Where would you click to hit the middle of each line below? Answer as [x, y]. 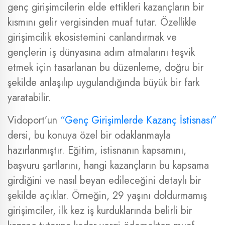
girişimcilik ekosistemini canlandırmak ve [92, 37]
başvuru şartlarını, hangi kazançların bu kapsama [108, 165]
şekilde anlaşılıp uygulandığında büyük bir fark [103, 83]
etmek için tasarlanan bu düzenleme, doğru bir [105, 68]
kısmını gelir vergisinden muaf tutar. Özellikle [102, 22]
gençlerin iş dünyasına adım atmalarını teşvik [101, 52]
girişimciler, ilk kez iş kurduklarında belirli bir [100, 211]
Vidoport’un [34, 120]
